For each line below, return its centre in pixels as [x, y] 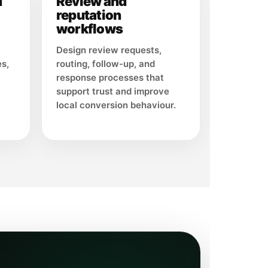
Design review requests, [109, 50]
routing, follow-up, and [106, 64]
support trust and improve [113, 92]
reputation [89, 15]
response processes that [110, 78]
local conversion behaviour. [116, 105]
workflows [90, 29]
